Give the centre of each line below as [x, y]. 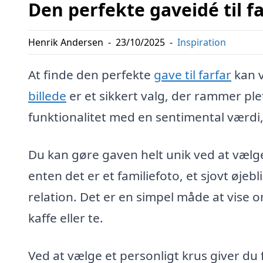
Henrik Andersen [66, 43]
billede [47, 96]
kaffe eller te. [66, 218]
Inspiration [202, 43]
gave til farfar [193, 75]
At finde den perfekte [91, 75]
